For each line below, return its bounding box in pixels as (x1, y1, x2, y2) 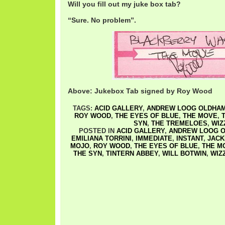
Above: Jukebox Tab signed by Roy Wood (68, 87, 212, 95)
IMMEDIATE (136, 135, 172, 142)
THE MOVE (182, 112, 217, 120)
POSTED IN (78, 127, 117, 135)
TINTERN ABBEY (105, 150, 158, 157)
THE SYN (73, 150, 102, 157)
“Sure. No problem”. (68, 16, 136, 24)
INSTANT (176, 135, 203, 142)
